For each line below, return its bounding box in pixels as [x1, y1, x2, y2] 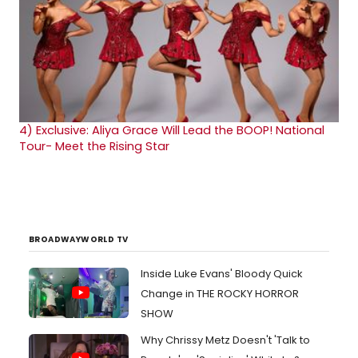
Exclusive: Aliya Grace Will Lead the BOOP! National [36, 122, 324, 138]
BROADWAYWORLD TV [29, 233, 129, 245]
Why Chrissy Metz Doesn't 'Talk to [141, 332, 310, 348]
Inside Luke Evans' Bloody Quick [141, 266, 303, 281]
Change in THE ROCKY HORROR [141, 286, 299, 301]
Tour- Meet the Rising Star [19, 138, 169, 154]
